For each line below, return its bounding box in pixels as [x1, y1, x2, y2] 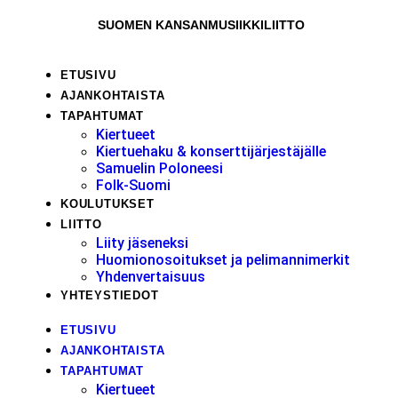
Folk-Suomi [96, 176, 171, 194]
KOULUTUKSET [60, 196, 155, 211]
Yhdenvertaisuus [96, 267, 205, 285]
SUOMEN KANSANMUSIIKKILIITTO [98, 17, 306, 32]
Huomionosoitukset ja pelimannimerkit [96, 251, 350, 268]
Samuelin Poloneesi [96, 159, 223, 177]
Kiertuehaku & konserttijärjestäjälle [96, 142, 326, 160]
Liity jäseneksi [96, 234, 188, 251]
